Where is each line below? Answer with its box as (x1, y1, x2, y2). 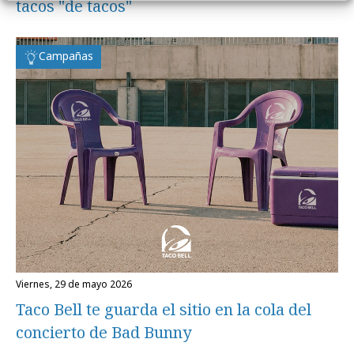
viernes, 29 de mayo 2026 (21, 277, 132, 292)
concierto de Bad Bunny (16, 322, 191, 344)
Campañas (39, 48, 93, 64)
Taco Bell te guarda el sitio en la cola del (16, 299, 311, 321)
